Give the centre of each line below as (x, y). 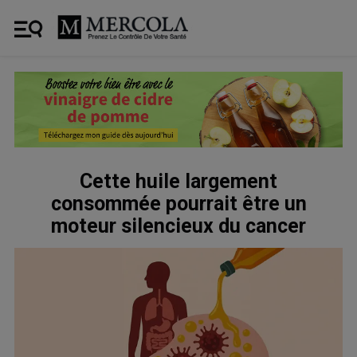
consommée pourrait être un (178, 203)
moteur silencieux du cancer (178, 226)
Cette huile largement (178, 181)
